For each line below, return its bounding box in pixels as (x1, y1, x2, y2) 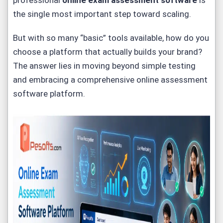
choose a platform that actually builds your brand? (13, 47, 202, 57)
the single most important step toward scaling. (13, 9, 191, 19)
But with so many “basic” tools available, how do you (13, 33, 209, 43)
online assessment (136, 75, 208, 85)
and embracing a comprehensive (13, 75, 136, 85)
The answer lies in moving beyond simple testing (13, 61, 196, 71)
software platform (13, 89, 83, 99)
